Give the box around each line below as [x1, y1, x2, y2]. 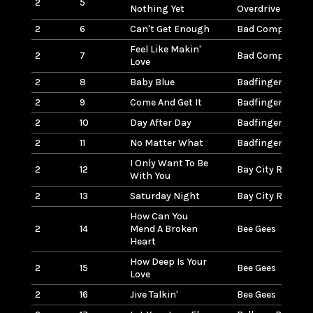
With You [129, 169, 170, 182]
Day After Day [129, 116, 191, 129]
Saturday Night [129, 189, 200, 202]
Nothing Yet [129, 2, 184, 15]
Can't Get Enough [129, 22, 210, 35]
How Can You [129, 210, 188, 222]
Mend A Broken [129, 222, 198, 235]
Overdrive [236, 2, 280, 15]
